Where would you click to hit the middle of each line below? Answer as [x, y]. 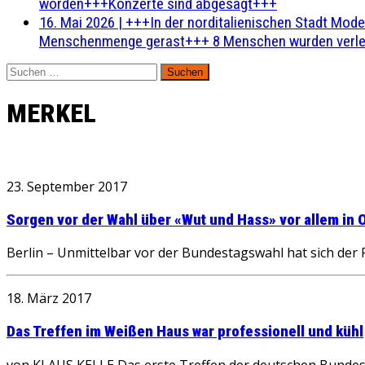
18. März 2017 [49, 299]
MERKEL [51, 114]
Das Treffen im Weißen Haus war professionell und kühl [185, 332]
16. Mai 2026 [77, 22]
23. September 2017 [67, 186]
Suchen [24, 70]
